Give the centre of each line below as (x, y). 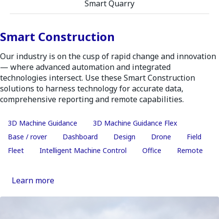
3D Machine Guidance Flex (135, 123)
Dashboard (80, 137)
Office (152, 150)
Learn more (33, 180)
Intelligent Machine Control (83, 150)
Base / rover (27, 137)
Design (124, 137)
